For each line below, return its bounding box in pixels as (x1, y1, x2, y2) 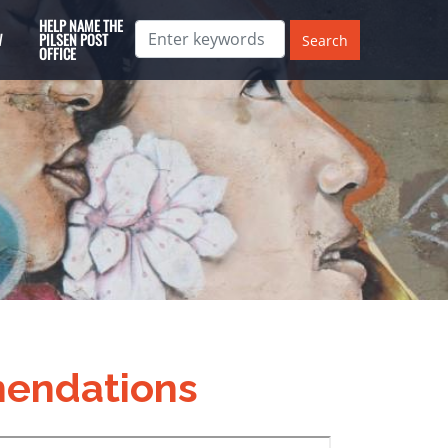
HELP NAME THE (39, 15, 124, 36)
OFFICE (39, 43, 77, 64)
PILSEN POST (39, 29, 109, 50)
